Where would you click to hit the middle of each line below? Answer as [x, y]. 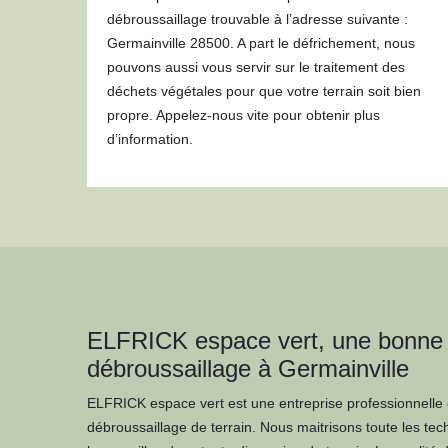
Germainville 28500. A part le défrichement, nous [261, 43]
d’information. [150, 139]
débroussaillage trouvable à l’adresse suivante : [257, 19]
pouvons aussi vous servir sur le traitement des [256, 67]
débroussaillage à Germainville [248, 368]
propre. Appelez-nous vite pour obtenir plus [243, 115]
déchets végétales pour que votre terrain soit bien [264, 91]
